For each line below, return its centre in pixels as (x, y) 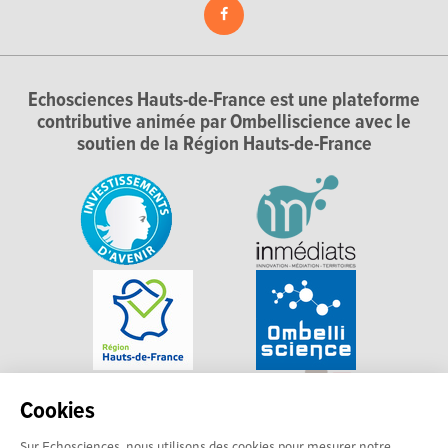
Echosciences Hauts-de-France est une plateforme (224, 101)
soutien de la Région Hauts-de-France (224, 145)
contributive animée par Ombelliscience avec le (224, 123)
